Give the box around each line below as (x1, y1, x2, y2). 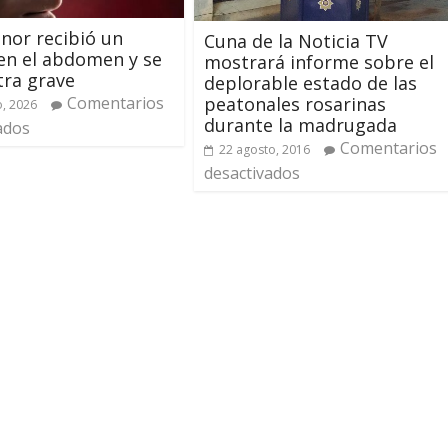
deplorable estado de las (204, 70, 417, 95)
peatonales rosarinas (204, 91, 386, 116)
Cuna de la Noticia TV (204, 28, 388, 53)
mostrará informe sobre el (204, 49, 434, 74)
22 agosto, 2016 (219, 140, 310, 158)
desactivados (204, 161, 300, 184)
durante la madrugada (204, 112, 397, 137)
